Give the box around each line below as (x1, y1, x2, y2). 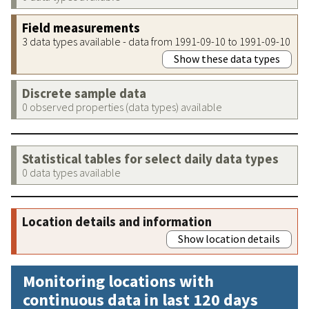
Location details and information (22, 213, 212, 230)
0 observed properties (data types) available (22, 99, 222, 114)
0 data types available (22, 165, 121, 179)
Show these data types (174, 51, 280, 66)
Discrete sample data (22, 85, 146, 101)
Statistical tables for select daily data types (22, 150, 279, 167)
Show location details (178, 231, 280, 246)
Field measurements (22, 19, 140, 36)
